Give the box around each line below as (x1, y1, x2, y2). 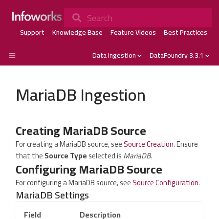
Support (20, 26, 44, 39)
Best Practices (163, 26, 207, 39)
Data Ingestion (92, 49, 136, 62)
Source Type (44, 149, 87, 163)
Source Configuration (132, 175, 198, 190)
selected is (87, 149, 123, 163)
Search (87, 9, 113, 26)
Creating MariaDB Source (16, 120, 146, 142)
